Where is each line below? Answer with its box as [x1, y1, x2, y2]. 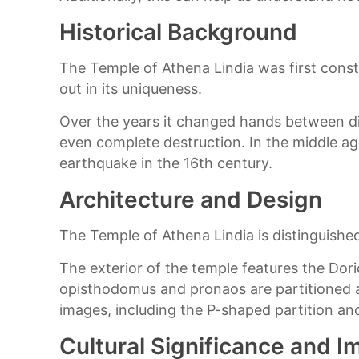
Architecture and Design [59, 186, 323, 213]
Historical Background [59, 18, 298, 46]
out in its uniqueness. [59, 80, 203, 97]
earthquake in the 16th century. [59, 155, 273, 171]
